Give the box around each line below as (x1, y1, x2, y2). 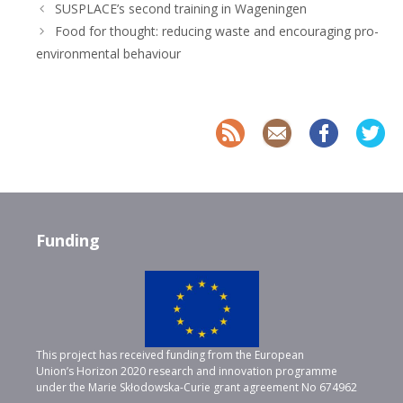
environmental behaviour (36, 45, 181, 63)
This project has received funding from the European (36, 346, 304, 363)
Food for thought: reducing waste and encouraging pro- (55, 22, 380, 40)
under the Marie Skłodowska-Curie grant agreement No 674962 (36, 379, 357, 395)
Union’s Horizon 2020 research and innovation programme (36, 363, 337, 379)
